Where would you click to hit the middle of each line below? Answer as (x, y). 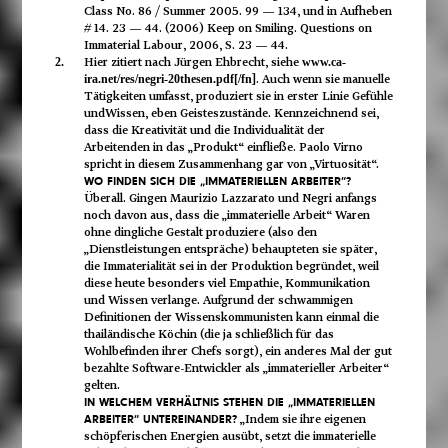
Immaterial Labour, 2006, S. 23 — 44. (185, 44)
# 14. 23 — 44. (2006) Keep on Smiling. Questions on (227, 27)
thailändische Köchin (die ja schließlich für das (208, 333)
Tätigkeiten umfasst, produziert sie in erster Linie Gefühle (238, 95)
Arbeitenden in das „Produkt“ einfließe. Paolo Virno (223, 146)
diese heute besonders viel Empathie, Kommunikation (226, 282)
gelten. (101, 384)
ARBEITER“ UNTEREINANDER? (160, 419)
